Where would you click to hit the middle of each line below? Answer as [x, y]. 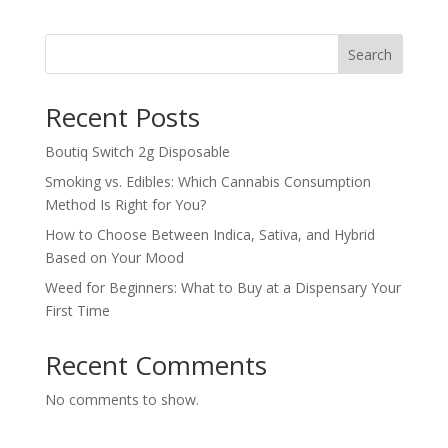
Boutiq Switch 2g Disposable [137, 152]
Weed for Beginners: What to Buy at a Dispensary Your [222, 288]
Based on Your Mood [114, 258]
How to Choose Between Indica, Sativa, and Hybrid [209, 235]
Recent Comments [155, 365]
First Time [77, 311]
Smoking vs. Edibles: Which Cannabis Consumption [207, 182]
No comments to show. [121, 400]
